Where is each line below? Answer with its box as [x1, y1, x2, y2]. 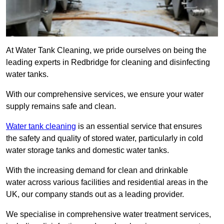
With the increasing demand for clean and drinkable [6, 166, 188, 175]
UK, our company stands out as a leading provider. [6, 190, 184, 199]
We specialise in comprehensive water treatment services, [6, 210, 211, 219]
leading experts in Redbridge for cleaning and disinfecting [6, 58, 210, 67]
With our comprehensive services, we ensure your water [6, 90, 203, 99]
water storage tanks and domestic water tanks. [6, 146, 169, 155]
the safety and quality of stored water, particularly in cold [6, 134, 203, 143]
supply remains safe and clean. [6, 102, 116, 111]
